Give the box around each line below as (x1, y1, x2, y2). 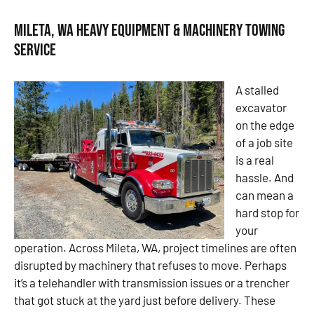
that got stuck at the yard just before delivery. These (14, 293, 275, 308)
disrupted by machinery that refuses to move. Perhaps (14, 258, 287, 273)
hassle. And (235, 170, 294, 185)
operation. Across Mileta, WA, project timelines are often (14, 240, 296, 255)
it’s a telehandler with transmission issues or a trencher (14, 275, 289, 290)
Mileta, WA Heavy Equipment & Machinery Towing (14, 20, 285, 41)
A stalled (235, 83, 279, 97)
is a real (235, 153, 274, 168)
